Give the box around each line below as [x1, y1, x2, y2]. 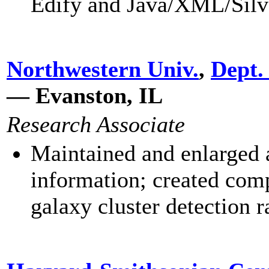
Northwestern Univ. [7, 56, 199, 82]
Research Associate [7, 112, 185, 137]
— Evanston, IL [7, 83, 163, 108]
